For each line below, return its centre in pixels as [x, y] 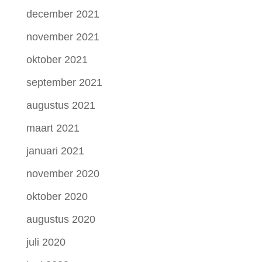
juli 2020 [46, 242]
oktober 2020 [57, 197]
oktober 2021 [57, 60]
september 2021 [64, 83]
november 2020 [63, 174]
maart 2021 [53, 128]
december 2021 [63, 14]
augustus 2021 [61, 106]
